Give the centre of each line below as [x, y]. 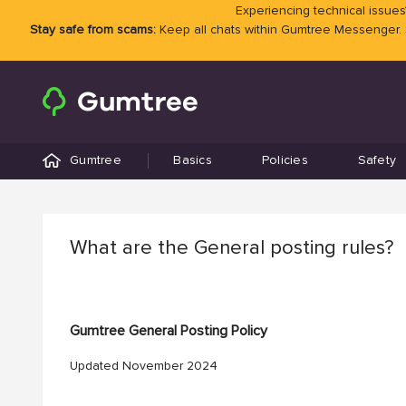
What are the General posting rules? [232, 248]
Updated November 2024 [144, 366]
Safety [377, 160]
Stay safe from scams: [92, 30]
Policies [285, 160]
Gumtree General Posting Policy [169, 331]
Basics [193, 160]
